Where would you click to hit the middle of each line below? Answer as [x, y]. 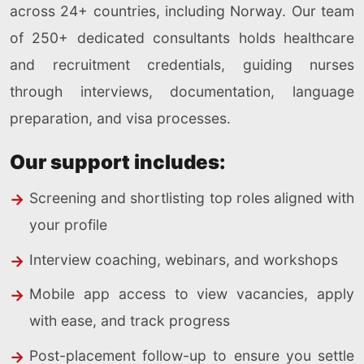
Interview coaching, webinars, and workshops [184, 259]
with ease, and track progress [130, 321]
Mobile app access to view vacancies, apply [192, 294]
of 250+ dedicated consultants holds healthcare [182, 38]
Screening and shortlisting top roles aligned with [192, 197]
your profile [68, 224]
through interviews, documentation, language [182, 92]
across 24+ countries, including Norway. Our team [182, 11]
